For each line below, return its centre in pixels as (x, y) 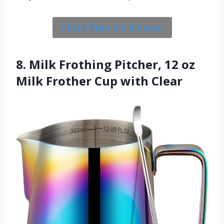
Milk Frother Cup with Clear (99, 81)
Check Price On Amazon (112, 28)
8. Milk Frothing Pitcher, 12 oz (105, 64)
